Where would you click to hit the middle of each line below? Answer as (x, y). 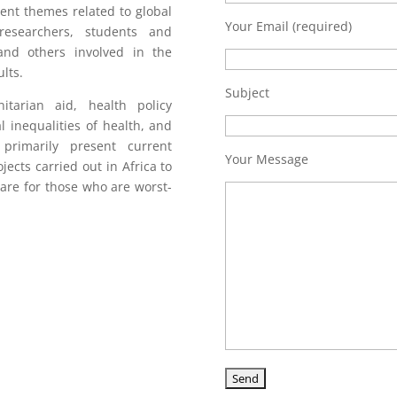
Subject (247, 92)
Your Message (266, 159)
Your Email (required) (288, 26)
